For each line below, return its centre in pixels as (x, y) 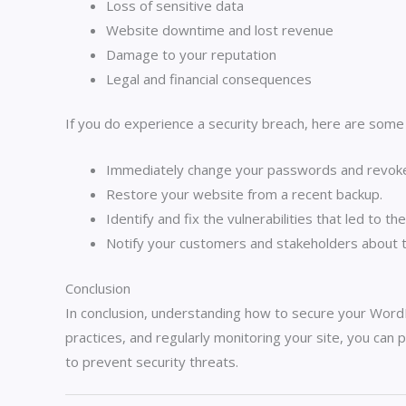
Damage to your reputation (191, 54)
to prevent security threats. (152, 361)
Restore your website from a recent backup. (244, 194)
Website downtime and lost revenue (220, 29)
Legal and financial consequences (209, 78)
